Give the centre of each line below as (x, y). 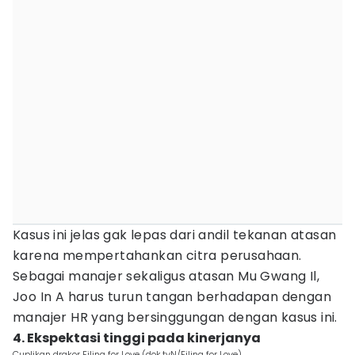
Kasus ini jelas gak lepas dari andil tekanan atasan (175, 235)
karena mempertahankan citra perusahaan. (157, 256)
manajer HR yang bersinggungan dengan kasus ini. (175, 317)
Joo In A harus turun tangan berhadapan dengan (172, 297)
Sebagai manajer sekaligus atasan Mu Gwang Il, (166, 276)
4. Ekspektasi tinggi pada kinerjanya (137, 338)
